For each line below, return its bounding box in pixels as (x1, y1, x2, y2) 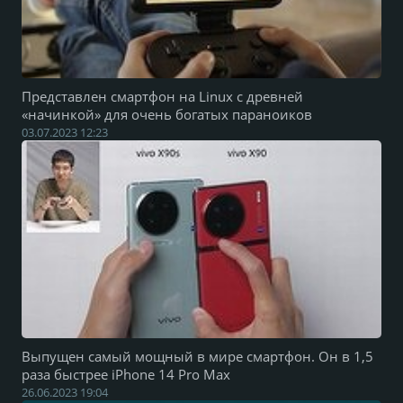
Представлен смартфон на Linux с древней (22, 87, 303, 105)
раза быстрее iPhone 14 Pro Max (22, 365, 230, 383)
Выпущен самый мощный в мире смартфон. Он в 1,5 (22, 347, 373, 365)
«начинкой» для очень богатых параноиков (22, 105, 312, 123)
